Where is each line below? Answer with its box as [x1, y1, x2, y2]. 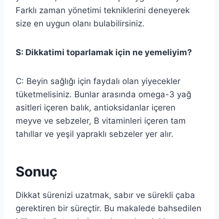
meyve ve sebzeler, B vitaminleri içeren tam [16, 115, 186, 126]
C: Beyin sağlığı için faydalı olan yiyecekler [16, 76, 180, 86]
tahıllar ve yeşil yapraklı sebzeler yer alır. [16, 129, 174, 139]
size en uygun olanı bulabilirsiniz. [16, 18, 145, 28]
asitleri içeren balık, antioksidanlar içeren [16, 102, 175, 112]
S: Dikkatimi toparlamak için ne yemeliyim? [16, 47, 192, 57]
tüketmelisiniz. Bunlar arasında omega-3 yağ [16, 89, 191, 99]
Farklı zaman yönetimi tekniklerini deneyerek [16, 5, 190, 15]
